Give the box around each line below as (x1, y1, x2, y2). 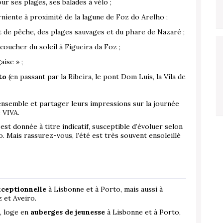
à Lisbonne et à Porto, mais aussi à (46, 185, 163, 194)
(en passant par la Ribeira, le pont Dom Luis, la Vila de (6, 72, 186, 82)
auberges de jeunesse (30, 208, 107, 217)
